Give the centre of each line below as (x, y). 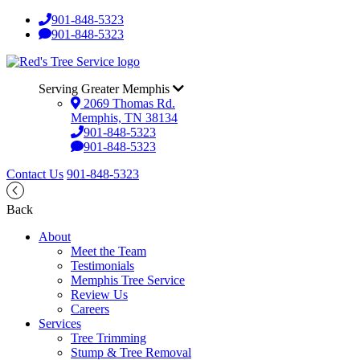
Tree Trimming (108, 338)
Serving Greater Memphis (106, 89)
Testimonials (102, 266)
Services (60, 323)
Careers (90, 309)
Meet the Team (108, 251)
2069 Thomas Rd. (128, 103)
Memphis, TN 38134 (124, 118)
